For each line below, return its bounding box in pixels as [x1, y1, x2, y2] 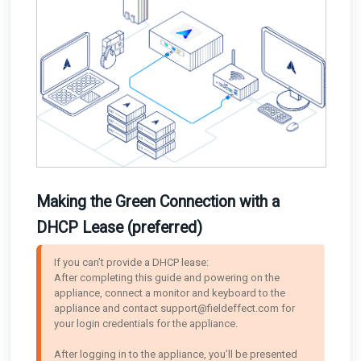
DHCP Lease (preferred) [36, 218, 202, 237]
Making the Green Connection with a [36, 192, 280, 211]
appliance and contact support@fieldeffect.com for [54, 301, 295, 314]
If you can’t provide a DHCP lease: [54, 255, 211, 268]
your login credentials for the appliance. [54, 317, 240, 330]
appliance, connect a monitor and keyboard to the [54, 286, 285, 299]
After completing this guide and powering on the [54, 271, 280, 284]
